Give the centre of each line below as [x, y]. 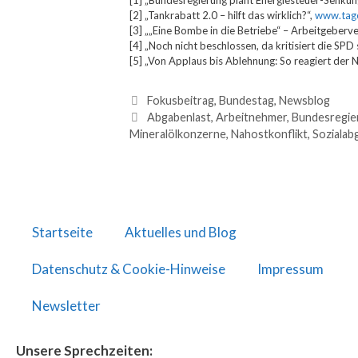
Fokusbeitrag [180, 101]
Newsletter [66, 306]
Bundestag [246, 101]
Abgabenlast [179, 117]
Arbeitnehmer [251, 117]
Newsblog [304, 101]
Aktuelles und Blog [181, 233]
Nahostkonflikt [269, 134]
